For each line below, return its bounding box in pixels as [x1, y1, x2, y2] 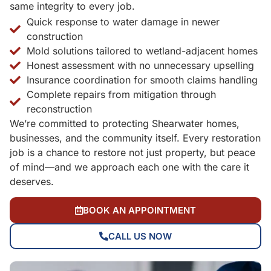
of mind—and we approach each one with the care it [10, 160, 249, 173]
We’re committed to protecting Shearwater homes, [10, 117, 240, 129]
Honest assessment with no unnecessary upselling [26, 59, 254, 71]
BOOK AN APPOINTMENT [83, 204, 196, 217]
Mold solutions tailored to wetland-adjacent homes [26, 44, 258, 57]
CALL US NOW [108, 230, 172, 243]
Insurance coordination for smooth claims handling [26, 73, 258, 86]
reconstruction [26, 102, 92, 115]
